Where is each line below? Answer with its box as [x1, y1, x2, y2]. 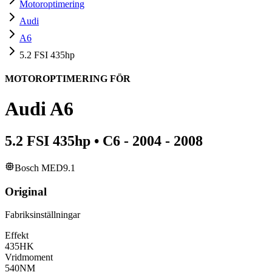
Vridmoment [5, 252, 53, 263]
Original [5, 185, 47, 198]
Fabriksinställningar [5, 209, 80, 220]
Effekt [5, 230, 29, 241]
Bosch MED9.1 [15, 163, 75, 174]
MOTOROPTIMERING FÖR [5, 73, 131, 84]
